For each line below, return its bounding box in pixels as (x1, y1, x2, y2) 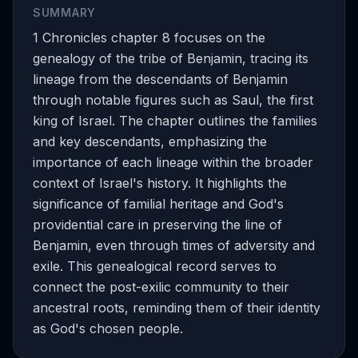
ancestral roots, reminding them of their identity (33, 300, 320, 316)
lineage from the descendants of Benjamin (33, 71, 288, 87)
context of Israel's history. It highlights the (33, 175, 287, 191)
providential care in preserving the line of (33, 217, 282, 233)
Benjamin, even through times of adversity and (33, 237, 315, 253)
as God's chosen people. (33, 320, 183, 336)
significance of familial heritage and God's (33, 196, 284, 212)
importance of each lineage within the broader (33, 154, 313, 170)
